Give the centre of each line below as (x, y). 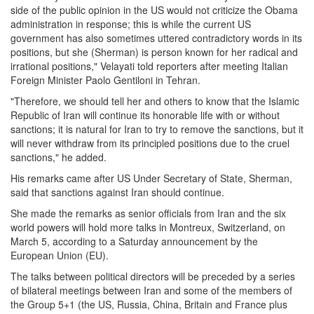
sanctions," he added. (59, 157)
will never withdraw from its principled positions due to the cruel (150, 143)
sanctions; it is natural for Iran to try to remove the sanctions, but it (157, 129)
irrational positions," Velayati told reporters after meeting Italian (149, 66)
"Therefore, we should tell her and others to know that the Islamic (155, 101)
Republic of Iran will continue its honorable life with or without (145, 115)
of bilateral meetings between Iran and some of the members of (151, 291)
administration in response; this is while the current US (131, 24)
